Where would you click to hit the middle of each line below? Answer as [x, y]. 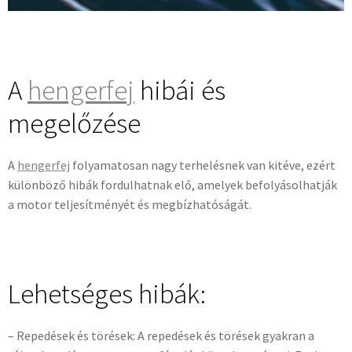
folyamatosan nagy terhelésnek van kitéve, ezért [203, 165]
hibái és [180, 91]
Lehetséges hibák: [107, 294]
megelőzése [74, 124]
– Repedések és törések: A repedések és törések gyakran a [161, 336]
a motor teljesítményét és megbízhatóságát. [130, 205]
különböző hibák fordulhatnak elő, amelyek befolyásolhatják [172, 185]
